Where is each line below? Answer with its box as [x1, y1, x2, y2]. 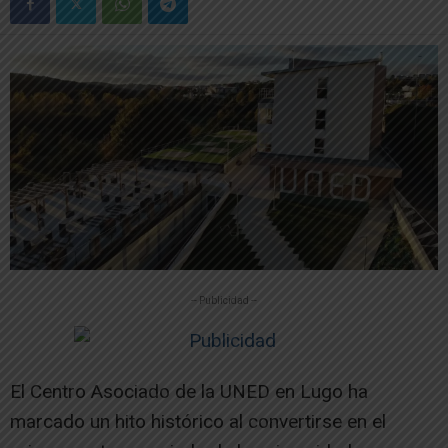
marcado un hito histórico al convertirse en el [10, 409, 386, 433]
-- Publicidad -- [191, 294, 257, 306]
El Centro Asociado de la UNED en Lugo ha [10, 379, 368, 403]
